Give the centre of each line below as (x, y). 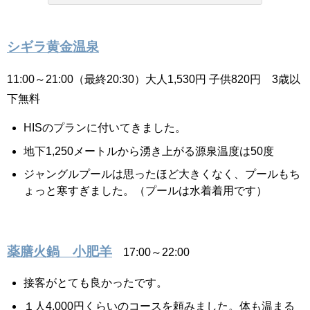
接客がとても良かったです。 (95, 283)
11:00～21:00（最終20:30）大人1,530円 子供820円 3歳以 (154, 79)
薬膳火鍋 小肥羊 (60, 252)
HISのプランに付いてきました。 (105, 128)
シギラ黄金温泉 (53, 47)
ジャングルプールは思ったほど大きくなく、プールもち (162, 174)
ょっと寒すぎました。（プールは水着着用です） (145, 191)
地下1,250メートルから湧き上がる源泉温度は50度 (149, 151)
